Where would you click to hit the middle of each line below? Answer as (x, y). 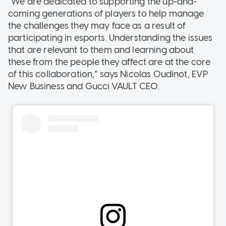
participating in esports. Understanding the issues (110, 38)
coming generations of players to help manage (106, 13)
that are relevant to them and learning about (101, 50)
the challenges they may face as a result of (97, 25)
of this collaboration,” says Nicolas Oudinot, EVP (108, 74)
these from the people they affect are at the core (109, 62)
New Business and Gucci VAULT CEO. (85, 86)
